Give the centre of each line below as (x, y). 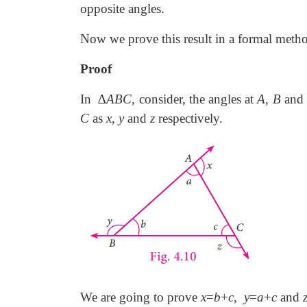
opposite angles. (122, 9)
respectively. (189, 118)
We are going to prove (140, 297)
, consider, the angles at (195, 99)
